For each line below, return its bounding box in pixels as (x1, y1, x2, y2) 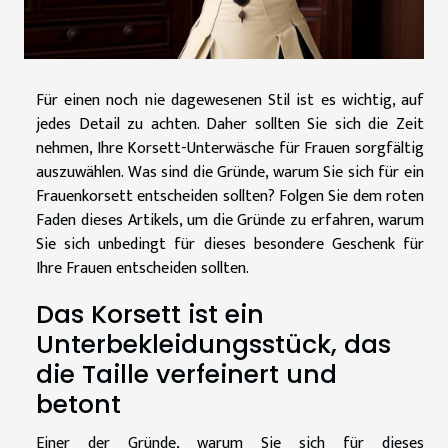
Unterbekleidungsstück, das (36, 326, 391, 362)
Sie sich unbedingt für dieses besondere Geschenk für (36, 230, 424, 258)
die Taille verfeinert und (36, 356, 337, 392)
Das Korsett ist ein (36, 296, 264, 332)
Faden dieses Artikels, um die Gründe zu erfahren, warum (36, 206, 424, 234)
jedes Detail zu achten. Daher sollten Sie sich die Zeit (36, 110, 424, 138)
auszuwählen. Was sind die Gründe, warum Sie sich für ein (36, 158, 424, 186)
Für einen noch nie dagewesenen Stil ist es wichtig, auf (36, 86, 424, 114)
